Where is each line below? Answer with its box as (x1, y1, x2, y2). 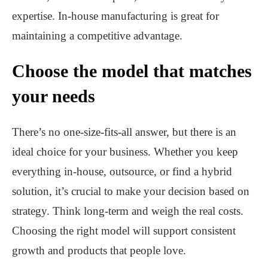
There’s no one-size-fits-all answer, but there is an (12, 126, 236, 139)
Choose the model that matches (12, 61, 252, 81)
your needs (12, 86, 95, 106)
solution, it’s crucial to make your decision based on (12, 185, 249, 198)
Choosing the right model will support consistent (12, 224, 236, 237)
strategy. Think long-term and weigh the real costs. (12, 205, 243, 218)
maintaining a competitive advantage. (12, 29, 182, 42)
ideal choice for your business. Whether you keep (12, 145, 238, 159)
